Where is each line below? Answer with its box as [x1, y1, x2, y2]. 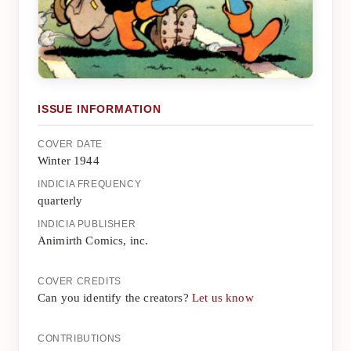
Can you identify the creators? [38, 291, 192, 304]
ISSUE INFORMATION [38, 103, 161, 115]
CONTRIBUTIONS [38, 332, 121, 344]
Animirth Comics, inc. [38, 233, 149, 247]
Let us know [191, 291, 254, 304]
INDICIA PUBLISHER [38, 218, 136, 230]
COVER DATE [38, 138, 103, 150]
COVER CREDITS [38, 275, 121, 287]
